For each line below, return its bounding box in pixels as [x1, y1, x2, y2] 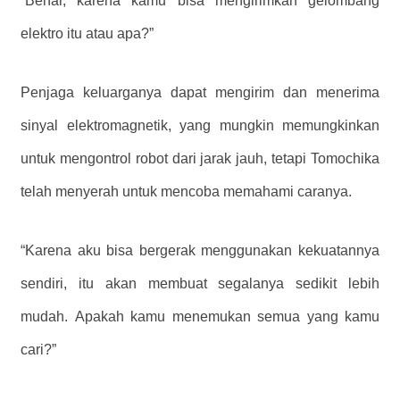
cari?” [21, 341, 56, 357]
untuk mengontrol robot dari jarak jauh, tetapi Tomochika [21, 150, 379, 166]
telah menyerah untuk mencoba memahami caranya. [21, 183, 352, 199]
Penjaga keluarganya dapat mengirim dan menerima [21, 84, 379, 100]
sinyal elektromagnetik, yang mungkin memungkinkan [21, 117, 379, 133]
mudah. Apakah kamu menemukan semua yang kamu [21, 308, 379, 324]
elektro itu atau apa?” [21, 25, 154, 41]
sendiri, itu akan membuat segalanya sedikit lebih [21, 275, 379, 291]
